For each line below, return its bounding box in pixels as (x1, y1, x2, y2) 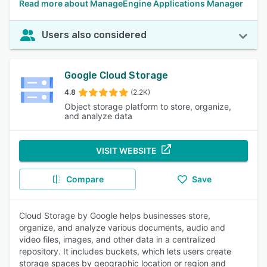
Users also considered (42, 29, 147, 41)
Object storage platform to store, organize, (64, 101, 231, 111)
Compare (66, 174, 104, 184)
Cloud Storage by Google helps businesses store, (19, 210, 210, 221)
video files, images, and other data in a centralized (19, 234, 216, 244)
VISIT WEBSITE (96, 145, 157, 156)
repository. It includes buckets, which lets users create (19, 246, 231, 256)
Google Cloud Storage (64, 70, 168, 81)
